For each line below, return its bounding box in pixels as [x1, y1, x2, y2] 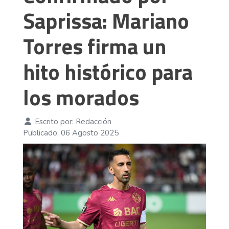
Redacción [75, 117, 111, 127]
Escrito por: [32, 117, 76, 127]
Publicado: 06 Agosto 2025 [23, 128, 119, 139]
